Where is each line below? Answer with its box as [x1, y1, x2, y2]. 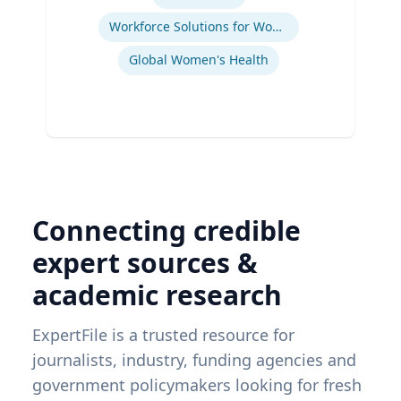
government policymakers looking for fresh [32, 374, 362, 397]
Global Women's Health [129, 51, 269, 69]
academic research [32, 277, 282, 314]
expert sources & [32, 244, 258, 282]
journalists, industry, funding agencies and [32, 349, 356, 371]
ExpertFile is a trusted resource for [32, 324, 294, 346]
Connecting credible [32, 212, 301, 250]
